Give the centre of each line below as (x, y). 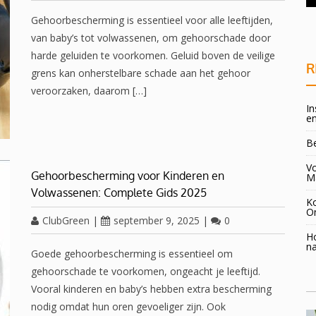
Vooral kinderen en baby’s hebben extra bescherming (151, 289)
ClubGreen (66, 220)
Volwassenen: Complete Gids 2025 (119, 193)
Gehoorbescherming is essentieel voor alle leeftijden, (152, 20)
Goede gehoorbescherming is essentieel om (132, 254)
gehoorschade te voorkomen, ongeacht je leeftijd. (146, 271)
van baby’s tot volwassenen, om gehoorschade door (151, 38)
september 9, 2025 (157, 220)
